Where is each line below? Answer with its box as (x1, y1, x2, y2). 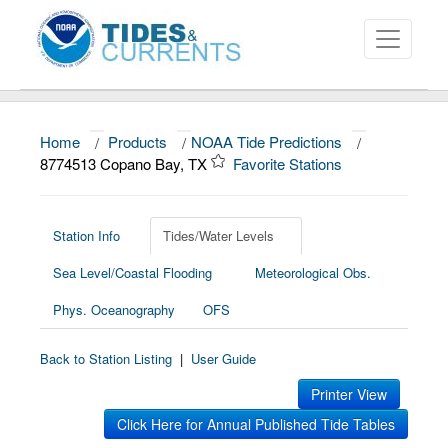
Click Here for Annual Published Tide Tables (117, 414, 395, 434)
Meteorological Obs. (255, 263, 371, 282)
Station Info (53, 226, 120, 245)
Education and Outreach (20, 267, 203, 287)
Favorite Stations (233, 153, 346, 174)
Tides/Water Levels (163, 226, 274, 245)
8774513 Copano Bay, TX (40, 153, 211, 174)
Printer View (311, 384, 387, 404)
